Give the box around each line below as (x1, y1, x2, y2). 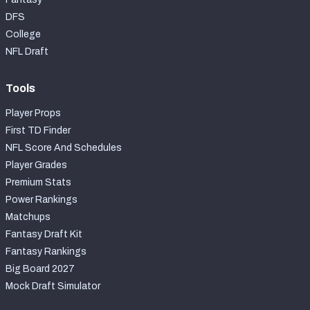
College (6, 28, 41, 39)
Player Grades (6, 159, 67, 170)
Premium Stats (6, 176, 71, 188)
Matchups (6, 211, 51, 222)
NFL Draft (6, 46, 48, 57)
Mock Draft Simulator (6, 280, 100, 291)
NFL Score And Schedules (6, 142, 122, 153)
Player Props (6, 107, 61, 118)
